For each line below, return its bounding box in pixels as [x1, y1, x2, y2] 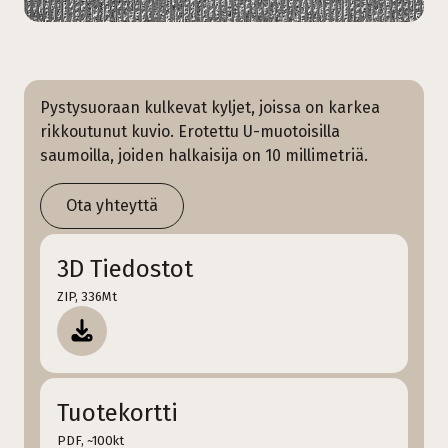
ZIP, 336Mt [57, 288, 117, 304]
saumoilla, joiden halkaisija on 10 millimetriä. [40, 145, 368, 165]
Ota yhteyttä [66, 195, 158, 215]
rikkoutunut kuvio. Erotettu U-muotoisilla [40, 121, 340, 141]
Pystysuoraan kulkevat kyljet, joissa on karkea [40, 97, 380, 117]
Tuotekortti [57, 398, 178, 427]
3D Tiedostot [57, 254, 193, 283]
